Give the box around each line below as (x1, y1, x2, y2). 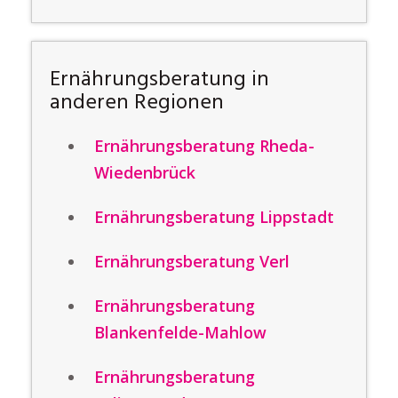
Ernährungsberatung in (50, 63, 269, 97)
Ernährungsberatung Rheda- (94, 135, 314, 156)
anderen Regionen (50, 86, 224, 120)
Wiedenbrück (94, 162, 195, 183)
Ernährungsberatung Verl (94, 251, 290, 272)
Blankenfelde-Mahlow (94, 322, 267, 343)
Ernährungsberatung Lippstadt (94, 206, 334, 227)
